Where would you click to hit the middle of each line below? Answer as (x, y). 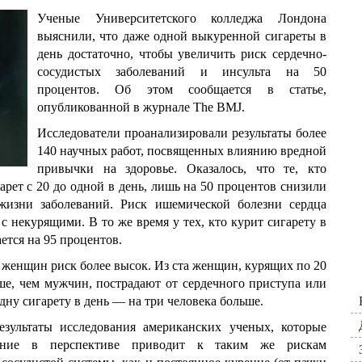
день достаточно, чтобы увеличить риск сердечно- (182, 54)
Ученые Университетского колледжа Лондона (182, 18)
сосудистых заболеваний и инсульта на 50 (182, 72)
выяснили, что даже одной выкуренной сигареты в (182, 36)
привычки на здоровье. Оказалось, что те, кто (182, 168)
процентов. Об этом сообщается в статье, (182, 89)
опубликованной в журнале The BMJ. (141, 107)
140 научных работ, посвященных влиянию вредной (182, 151)
